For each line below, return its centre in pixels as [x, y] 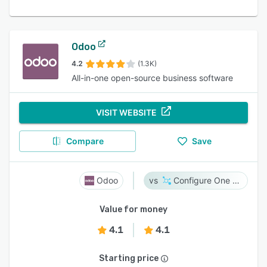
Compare [85, 141]
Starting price [129, 258]
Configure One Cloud [236, 180]
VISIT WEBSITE [126, 112]
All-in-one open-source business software [152, 78]
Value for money [133, 209]
